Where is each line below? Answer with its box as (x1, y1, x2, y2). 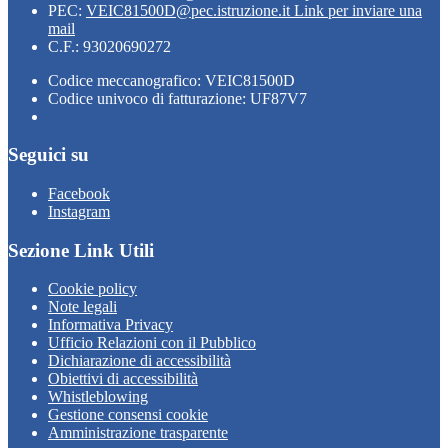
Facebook (48, 185, 110, 202)
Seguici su (8, 144, 89, 166)
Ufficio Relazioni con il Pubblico (48, 334, 256, 352)
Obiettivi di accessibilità (48, 370, 198, 388)
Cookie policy (48, 280, 137, 298)
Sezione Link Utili (8, 239, 154, 261)
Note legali (48, 298, 117, 316)
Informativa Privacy (48, 316, 173, 334)
